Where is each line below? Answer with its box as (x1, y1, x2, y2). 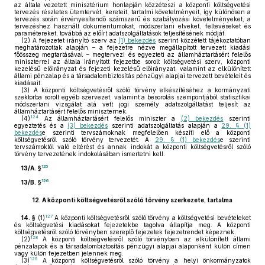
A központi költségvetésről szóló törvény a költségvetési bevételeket (52, 214, 251, 221)
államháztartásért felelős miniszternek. (14, 108, 128, 115)
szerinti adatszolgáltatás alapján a (108, 122, 222, 129)
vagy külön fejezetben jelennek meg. (14, 250, 124, 257)
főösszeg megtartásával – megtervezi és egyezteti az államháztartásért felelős (14, 51, 251, 58)
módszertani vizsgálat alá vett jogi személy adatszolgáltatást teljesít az (14, 101, 251, 108)
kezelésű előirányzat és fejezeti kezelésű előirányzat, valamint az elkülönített (14, 65, 251, 72)
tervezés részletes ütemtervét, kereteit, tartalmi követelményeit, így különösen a (14, 8, 251, 15)
